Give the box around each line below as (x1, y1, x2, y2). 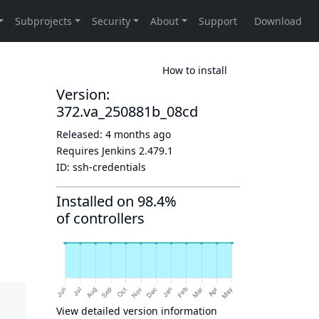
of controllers (56, 209, 145, 228)
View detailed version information (56, 304, 217, 318)
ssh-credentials (73, 160, 146, 174)
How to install (162, 63, 227, 77)
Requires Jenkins (56, 144, 139, 157)
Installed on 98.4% (56, 192, 177, 211)
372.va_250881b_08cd (56, 102, 198, 121)
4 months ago (105, 127, 171, 141)
